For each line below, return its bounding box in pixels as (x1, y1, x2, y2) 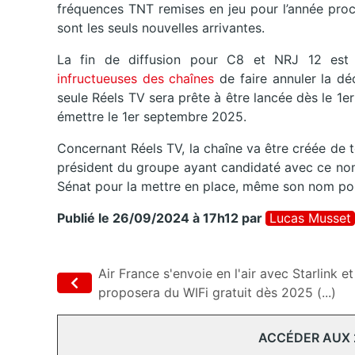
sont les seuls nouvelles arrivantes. (57, 20, 265, 36)
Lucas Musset (269, 210, 351, 227)
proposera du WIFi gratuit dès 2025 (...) (98, 284, 336, 301)
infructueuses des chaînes (57, 71, 215, 87)
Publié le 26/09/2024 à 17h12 (57, 210, 239, 227)
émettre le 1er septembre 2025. (57, 109, 246, 125)
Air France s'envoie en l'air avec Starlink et (98, 265, 353, 282)
